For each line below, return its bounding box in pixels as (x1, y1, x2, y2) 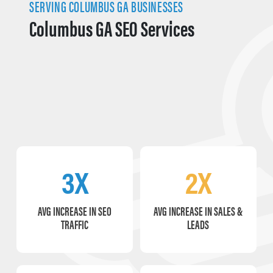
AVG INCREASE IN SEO (38, 202, 112, 219)
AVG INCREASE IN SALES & (154, 202, 243, 219)
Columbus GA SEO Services (29, 12, 194, 43)
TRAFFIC (61, 215, 89, 233)
